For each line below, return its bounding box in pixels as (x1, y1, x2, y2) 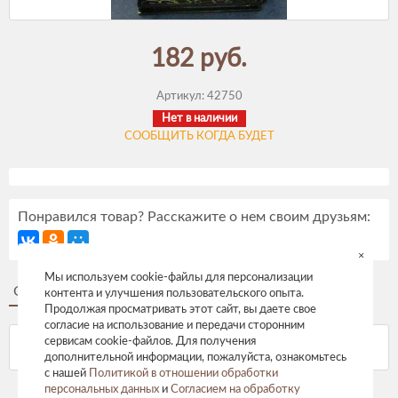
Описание (13, 284, 78, 298)
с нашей (44, 368, 89, 379)
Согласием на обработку (171, 384, 300, 395)
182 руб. (151, 46, 247, 71)
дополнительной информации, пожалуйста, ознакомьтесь (44, 352, 346, 363)
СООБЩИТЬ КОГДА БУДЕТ (123, 131, 275, 142)
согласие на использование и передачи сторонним (44, 320, 305, 331)
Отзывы (96, 284, 149, 298)
